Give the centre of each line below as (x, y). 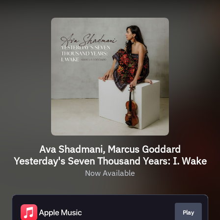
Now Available (110, 173)
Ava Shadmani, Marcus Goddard (110, 149)
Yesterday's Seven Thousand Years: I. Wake (110, 161)
